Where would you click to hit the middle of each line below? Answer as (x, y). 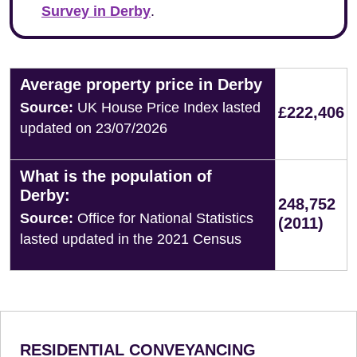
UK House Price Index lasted (167, 108)
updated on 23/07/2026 (94, 128)
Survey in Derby (96, 11)
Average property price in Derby (141, 84)
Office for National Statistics (163, 218)
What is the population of (116, 176)
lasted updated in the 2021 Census (131, 239)
